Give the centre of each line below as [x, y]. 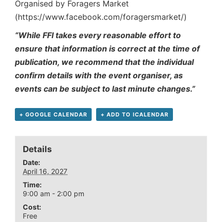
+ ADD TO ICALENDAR [135, 115]
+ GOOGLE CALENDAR [53, 115]
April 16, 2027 [45, 171]
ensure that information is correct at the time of [107, 49]
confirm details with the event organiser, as [99, 76]
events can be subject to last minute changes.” [105, 89]
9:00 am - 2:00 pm [54, 193]
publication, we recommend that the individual [104, 62]
